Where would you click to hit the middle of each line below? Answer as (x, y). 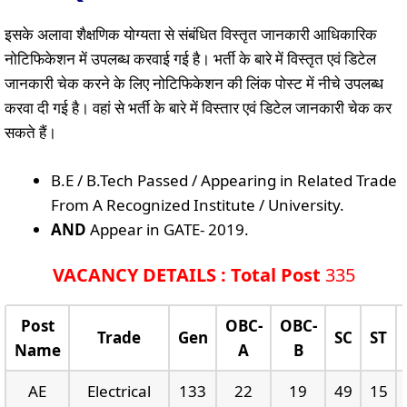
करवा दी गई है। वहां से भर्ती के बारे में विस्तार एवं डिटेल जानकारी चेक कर (198, 108)
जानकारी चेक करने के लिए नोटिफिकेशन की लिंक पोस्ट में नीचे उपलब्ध (194, 84)
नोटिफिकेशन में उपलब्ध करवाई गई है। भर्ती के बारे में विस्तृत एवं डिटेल (190, 59)
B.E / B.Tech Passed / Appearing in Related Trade (224, 180)
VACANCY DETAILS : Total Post (186, 275)
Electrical (119, 392)
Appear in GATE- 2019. (169, 229)
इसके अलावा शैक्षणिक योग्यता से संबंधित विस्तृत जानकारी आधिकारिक (191, 35)
